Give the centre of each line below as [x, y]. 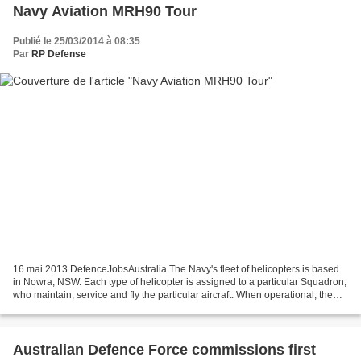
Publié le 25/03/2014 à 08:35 [77, 41]
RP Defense [59, 54]
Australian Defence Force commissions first [164, 350]
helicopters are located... [66, 308]
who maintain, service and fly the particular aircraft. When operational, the [173, 295]
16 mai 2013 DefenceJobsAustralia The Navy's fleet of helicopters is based [176, 270]
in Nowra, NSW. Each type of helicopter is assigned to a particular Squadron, [180, 282]
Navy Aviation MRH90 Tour [105, 11]
